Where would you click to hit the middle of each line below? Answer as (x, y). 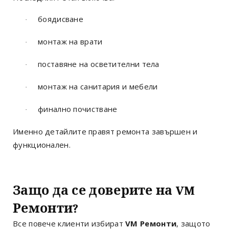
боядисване (61, 19)
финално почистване (78, 109)
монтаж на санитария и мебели (98, 86)
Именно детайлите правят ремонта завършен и (105, 131)
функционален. (42, 144)
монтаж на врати (70, 41)
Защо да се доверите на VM (104, 190)
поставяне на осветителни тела (99, 64)
